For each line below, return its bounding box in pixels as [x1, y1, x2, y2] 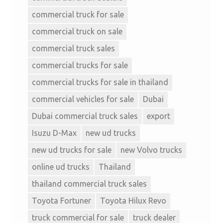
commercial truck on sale [32, 26, 122, 36]
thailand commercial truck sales [32, 179, 147, 188]
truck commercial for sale [32, 213, 124, 222]
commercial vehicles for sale [32, 94, 134, 104]
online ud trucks [32, 162, 90, 171]
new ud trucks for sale [32, 145, 111, 154]
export [147, 111, 170, 120]
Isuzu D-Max [32, 128, 77, 137]
